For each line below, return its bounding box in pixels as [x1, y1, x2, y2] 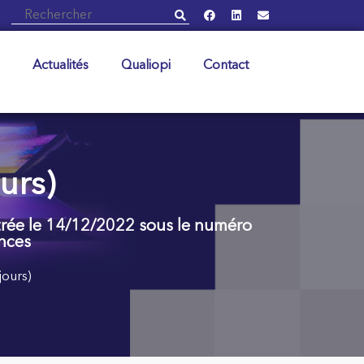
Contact [202, 59, 249, 72]
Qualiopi [120, 59, 171, 72]
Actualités [32, 59, 89, 72]
